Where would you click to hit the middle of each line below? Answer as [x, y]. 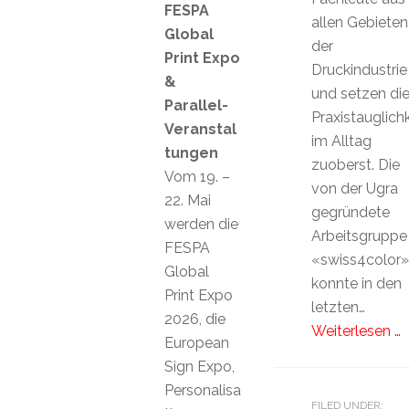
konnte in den [356, 283]
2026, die [195, 319]
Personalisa [203, 390]
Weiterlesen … [356, 331]
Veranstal [200, 129]
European [197, 342]
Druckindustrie [359, 70]
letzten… [338, 307]
